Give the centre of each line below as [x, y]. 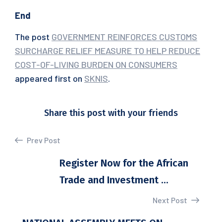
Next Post [171, 200]
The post [33, 37]
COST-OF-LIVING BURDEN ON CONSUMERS [96, 64]
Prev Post [43, 140]
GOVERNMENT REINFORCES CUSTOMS [124, 37]
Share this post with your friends [111, 113]
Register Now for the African [124, 163]
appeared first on [50, 78]
